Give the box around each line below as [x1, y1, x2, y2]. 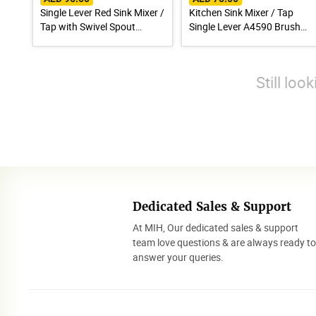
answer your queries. [133, 250, 224, 264]
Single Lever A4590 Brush [188, 19, 300, 33]
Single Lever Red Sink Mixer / [40, 5, 164, 19]
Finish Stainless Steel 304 [188, 33, 299, 47]
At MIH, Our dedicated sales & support [133, 220, 299, 234]
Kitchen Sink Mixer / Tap [188, 5, 293, 19]
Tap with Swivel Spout [40, 19, 135, 33]
